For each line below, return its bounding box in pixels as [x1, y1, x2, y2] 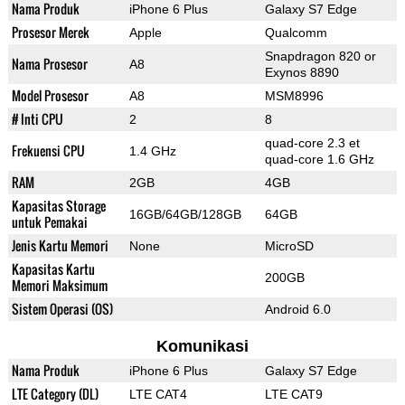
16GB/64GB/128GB [128, 207, 241, 222]
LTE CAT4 [128, 387, 187, 402]
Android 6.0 [264, 302, 331, 317]
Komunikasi [155, 337, 249, 356]
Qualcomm [264, 25, 327, 41]
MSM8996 [264, 89, 324, 104]
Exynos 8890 [264, 65, 339, 80]
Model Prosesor [11, 86, 89, 106]
